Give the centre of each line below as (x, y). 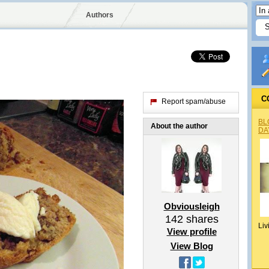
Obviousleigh (192, 206)
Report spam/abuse (194, 101)
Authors (99, 15)
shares (201, 219)
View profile (192, 231)
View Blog (192, 246)
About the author (179, 126)
